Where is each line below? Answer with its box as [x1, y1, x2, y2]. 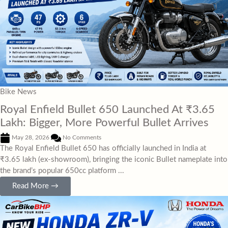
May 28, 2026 [10, 134, 51, 140]
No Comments [61, 134, 101, 140]
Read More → [12, 182, 59, 190]
